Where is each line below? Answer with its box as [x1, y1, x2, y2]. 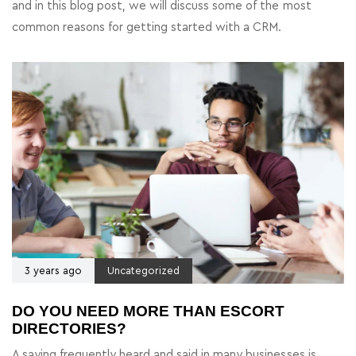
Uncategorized [107, 265, 180, 276]
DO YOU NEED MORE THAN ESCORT [12, 302, 284, 319]
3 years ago [25, 265, 83, 276]
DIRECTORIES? [12, 319, 126, 337]
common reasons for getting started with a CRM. [12, 21, 282, 33]
